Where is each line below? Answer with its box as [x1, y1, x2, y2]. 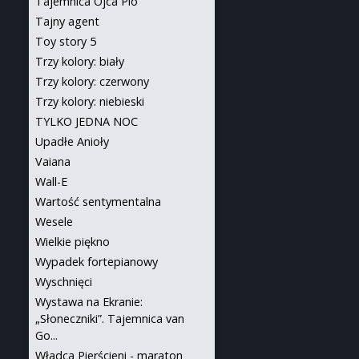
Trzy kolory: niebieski [35, 94, 144, 109]
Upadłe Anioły [35, 134, 109, 149]
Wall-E [35, 174, 67, 189]
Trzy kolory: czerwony [35, 74, 149, 89]
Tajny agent [35, 14, 99, 29]
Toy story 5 [35, 34, 96, 49]
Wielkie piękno [35, 234, 110, 249]
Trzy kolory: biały [35, 54, 124, 69]
